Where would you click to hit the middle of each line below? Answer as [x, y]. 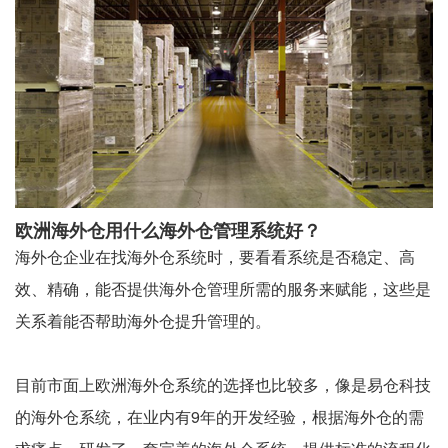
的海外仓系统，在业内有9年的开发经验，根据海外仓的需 [219, 416]
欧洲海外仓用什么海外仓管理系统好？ [168, 229]
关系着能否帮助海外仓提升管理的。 [143, 320]
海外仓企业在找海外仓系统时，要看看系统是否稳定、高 [215, 256]
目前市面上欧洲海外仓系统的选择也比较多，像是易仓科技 [223, 384]
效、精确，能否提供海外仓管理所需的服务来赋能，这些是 [223, 288]
